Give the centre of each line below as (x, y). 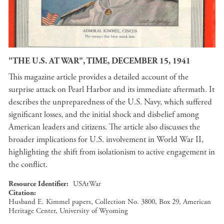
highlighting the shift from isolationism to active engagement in (112, 152)
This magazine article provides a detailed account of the (98, 77)
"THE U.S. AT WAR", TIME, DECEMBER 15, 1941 (99, 61)
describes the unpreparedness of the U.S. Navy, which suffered (110, 102)
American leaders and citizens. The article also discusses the (104, 127)
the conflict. (28, 164)
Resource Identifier (37, 183)
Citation (21, 192)
